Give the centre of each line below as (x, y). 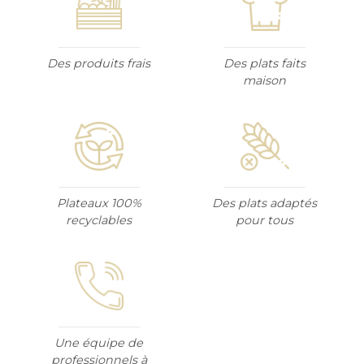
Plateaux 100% (99, 203)
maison (265, 80)
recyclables (99, 220)
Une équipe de (99, 342)
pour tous (265, 220)
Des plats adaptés (265, 203)
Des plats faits (265, 63)
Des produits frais (99, 63)
